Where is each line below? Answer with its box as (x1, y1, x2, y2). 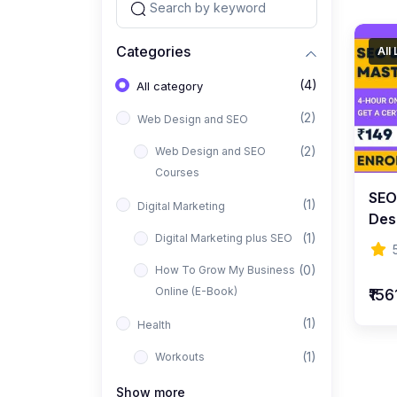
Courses (155, 166, 199, 180)
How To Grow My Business (155, 263, 295, 277)
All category (136, 79, 203, 94)
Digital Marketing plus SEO (155, 231, 292, 245)
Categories (116, 42, 191, 60)
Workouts (155, 350, 205, 364)
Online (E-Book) (155, 284, 237, 299)
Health (137, 318, 171, 332)
